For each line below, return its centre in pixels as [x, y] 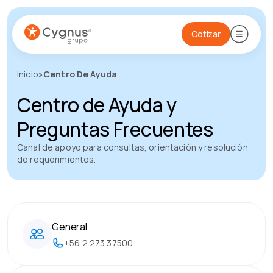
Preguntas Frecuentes [115, 129]
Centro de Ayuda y [97, 105]
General [69, 227]
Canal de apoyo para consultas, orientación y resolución [133, 147]
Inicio [28, 74]
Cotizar [206, 34]
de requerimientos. [57, 159]
